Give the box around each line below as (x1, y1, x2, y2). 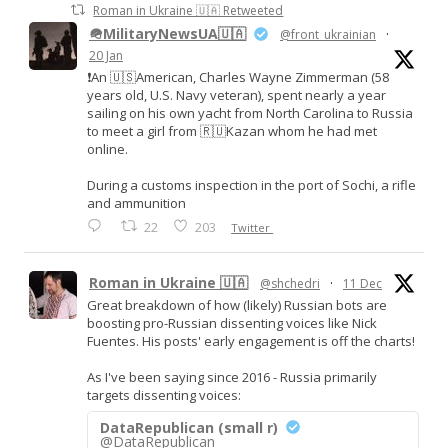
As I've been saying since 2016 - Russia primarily (87, 368, 377, 387)
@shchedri (260, 275, 320, 293)
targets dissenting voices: (87, 386, 241, 405)
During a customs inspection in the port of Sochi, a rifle (87, 176, 416, 195)
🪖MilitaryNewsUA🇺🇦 (89, 24, 246, 44)
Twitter (231, 219, 271, 235)
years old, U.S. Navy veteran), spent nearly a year (87, 86, 386, 105)
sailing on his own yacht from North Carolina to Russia (87, 104, 413, 123)
